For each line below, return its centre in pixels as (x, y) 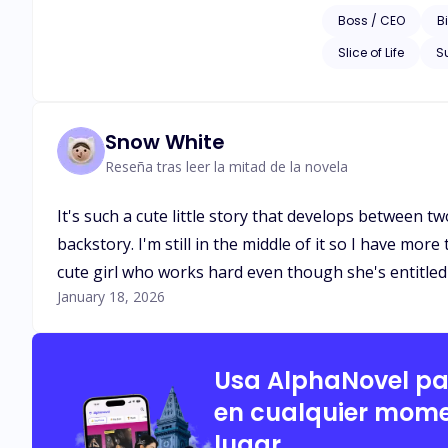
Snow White (165, 141)
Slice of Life (371, 52)
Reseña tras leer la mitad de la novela (226, 166)
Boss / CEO (371, 20)
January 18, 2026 (111, 296)
